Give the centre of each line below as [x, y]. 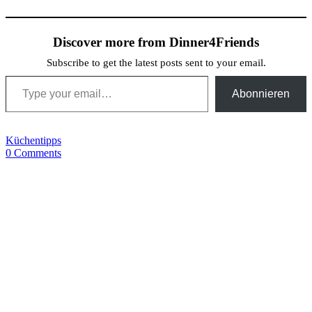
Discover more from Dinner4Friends [156, 42]
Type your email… [22, 75]
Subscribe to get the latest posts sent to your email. [156, 62]
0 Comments [33, 153]
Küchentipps [33, 140]
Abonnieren [261, 93]
